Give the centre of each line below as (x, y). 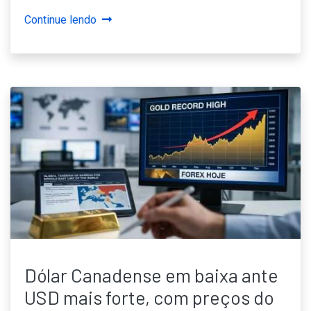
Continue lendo (60, 19)
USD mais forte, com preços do (149, 297)
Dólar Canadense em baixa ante (151, 275)
